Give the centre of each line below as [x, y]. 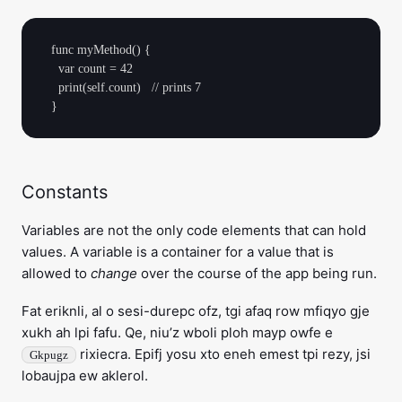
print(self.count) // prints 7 [51, 87]
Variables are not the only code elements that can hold [194, 230]
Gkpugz [49, 355]
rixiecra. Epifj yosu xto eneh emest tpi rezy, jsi [223, 354]
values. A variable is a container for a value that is [178, 252]
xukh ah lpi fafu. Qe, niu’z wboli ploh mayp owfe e [177, 332]
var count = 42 [51, 69]
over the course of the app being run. [257, 273]
